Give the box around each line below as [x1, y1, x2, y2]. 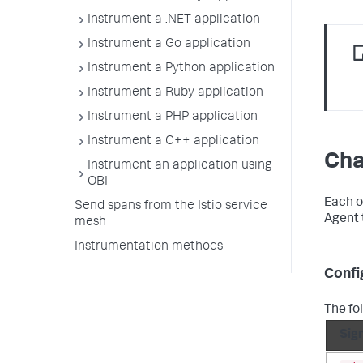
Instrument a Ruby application [88, 87, 263, 100]
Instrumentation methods [75, 241, 223, 254]
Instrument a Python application [88, 62, 275, 75]
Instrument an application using [88, 160, 271, 173]
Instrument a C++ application [88, 135, 259, 148]
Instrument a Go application [88, 38, 250, 51]
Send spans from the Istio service [75, 200, 267, 213]
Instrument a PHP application [88, 111, 258, 124]
